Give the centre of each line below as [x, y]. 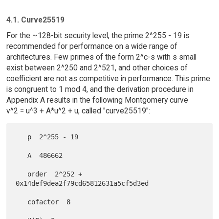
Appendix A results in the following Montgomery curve [97, 100]
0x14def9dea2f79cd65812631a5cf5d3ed [82, 184]
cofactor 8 [22, 202]
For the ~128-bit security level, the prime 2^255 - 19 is [98, 36]
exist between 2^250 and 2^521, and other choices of [97, 68]
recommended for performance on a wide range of [92, 46]
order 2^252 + [22, 174]
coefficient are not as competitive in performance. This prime [108, 79]
